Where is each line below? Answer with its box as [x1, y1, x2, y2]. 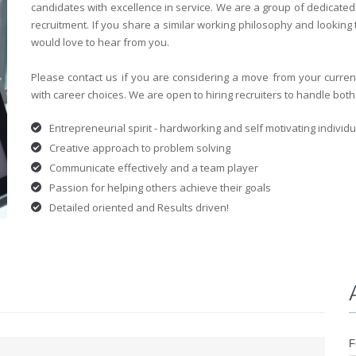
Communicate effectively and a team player [49, 161, 258, 175]
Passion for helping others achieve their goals [49, 180, 271, 195]
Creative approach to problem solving [49, 141, 230, 155]
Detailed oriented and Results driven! [49, 200, 229, 215]
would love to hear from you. [31, 35, 169, 49]
